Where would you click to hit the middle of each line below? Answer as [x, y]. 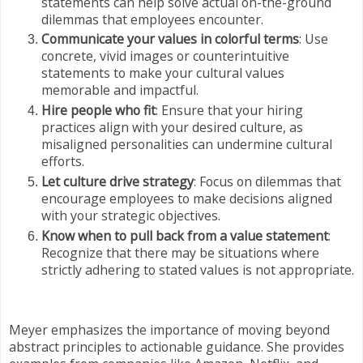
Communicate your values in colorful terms [170, 39]
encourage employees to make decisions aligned [187, 199]
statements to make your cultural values [163, 73]
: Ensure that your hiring [229, 111]
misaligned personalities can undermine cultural [187, 145]
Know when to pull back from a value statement [185, 236]
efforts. [63, 162]
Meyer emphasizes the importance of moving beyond [169, 330]
